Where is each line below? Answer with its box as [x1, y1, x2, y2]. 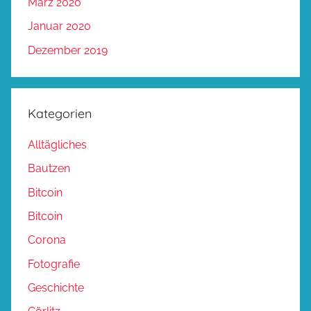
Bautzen [28, 162, 70, 176]
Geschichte [28, 281, 84, 295]
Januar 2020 [28, 19, 91, 33]
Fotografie [28, 257, 80, 271]
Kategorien [28, 105, 92, 121]
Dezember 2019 [28, 43, 108, 57]
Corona [28, 233, 66, 247]
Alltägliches [28, 137, 87, 151]
